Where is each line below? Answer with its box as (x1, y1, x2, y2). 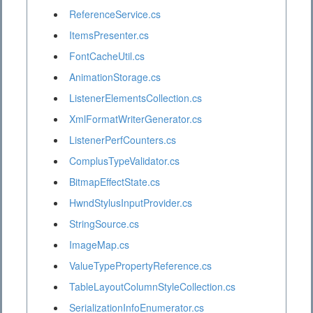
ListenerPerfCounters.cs (69, 133, 176, 147)
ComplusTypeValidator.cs (69, 154, 180, 168)
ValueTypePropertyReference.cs (69, 259, 212, 273)
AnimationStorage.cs (69, 70, 161, 85)
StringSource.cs (69, 217, 139, 231)
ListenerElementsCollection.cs (69, 91, 202, 105)
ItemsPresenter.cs (69, 28, 149, 43)
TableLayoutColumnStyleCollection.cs (69, 279, 235, 294)
